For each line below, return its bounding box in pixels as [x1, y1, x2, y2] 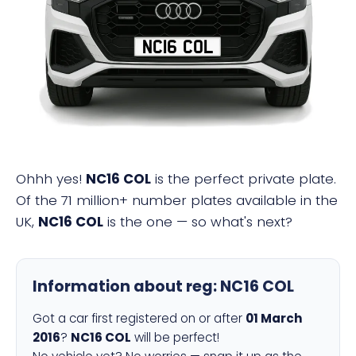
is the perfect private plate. [151, 169, 336, 188]
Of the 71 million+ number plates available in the [16, 191, 338, 210]
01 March [246, 310, 303, 327]
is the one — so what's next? [103, 212, 292, 231]
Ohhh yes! [16, 169, 86, 188]
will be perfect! [131, 329, 219, 346]
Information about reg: [33, 276, 220, 297]
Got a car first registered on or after [33, 310, 246, 327]
